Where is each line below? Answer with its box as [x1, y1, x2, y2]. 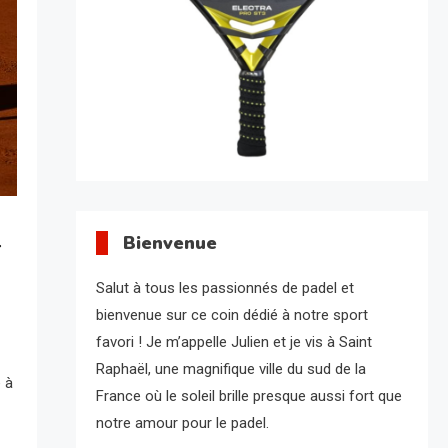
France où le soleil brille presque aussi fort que [95, 387, 402, 406]
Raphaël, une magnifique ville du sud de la [95, 360, 366, 379]
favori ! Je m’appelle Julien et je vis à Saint [95, 333, 372, 352]
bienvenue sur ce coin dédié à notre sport [95, 306, 368, 325]
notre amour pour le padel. [95, 414, 269, 433]
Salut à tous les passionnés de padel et [95, 279, 354, 298]
